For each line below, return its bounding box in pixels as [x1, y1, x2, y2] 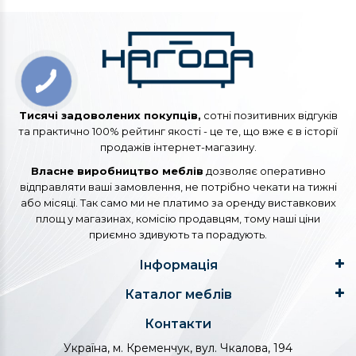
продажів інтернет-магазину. [99, 141, 257, 154]
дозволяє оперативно [203, 164, 326, 178]
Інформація [138, 257, 218, 273]
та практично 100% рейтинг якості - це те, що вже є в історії [18, 125, 338, 138]
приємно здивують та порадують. [89, 228, 267, 242]
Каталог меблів [124, 287, 232, 303]
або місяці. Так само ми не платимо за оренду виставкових [20, 196, 336, 210]
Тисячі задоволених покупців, [18, 109, 201, 122]
